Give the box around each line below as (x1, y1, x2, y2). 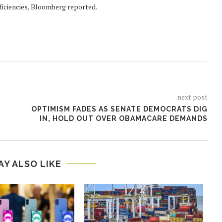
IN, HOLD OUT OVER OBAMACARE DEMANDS (39, 114, 208, 122)
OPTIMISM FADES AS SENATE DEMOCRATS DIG (31, 105, 208, 113)
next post (177, 92, 208, 102)
